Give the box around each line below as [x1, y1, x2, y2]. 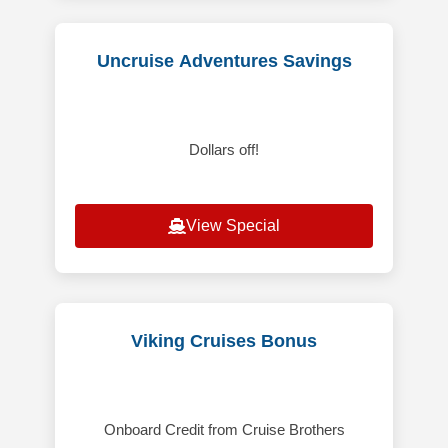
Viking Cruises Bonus [131, 331, 317, 352]
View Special [186, 217, 280, 235]
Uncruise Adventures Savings [96, 51, 352, 72]
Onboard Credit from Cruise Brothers [103, 421, 345, 439]
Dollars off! [189, 141, 259, 159]
